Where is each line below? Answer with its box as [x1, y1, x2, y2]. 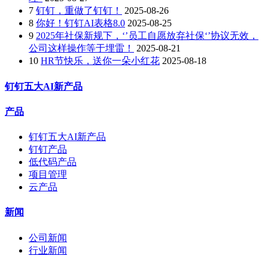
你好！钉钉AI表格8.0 [36, 18, 125, 29]
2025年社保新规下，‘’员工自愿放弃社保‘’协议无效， [36, 31, 258, 41]
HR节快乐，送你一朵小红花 [41, 56, 160, 66]
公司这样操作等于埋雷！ [29, 43, 134, 54]
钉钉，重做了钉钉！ [36, 5, 122, 16]
